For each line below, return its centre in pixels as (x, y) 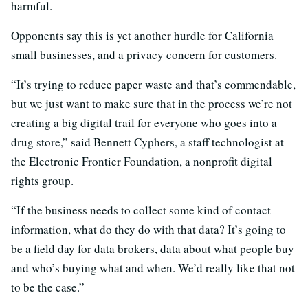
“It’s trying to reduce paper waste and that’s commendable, (153, 84)
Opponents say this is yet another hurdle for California (142, 35)
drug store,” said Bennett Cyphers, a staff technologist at (147, 142)
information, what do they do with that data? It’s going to (148, 229)
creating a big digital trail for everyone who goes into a (144, 122)
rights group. (42, 180)
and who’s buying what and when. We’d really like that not (153, 267)
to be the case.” (48, 287)
